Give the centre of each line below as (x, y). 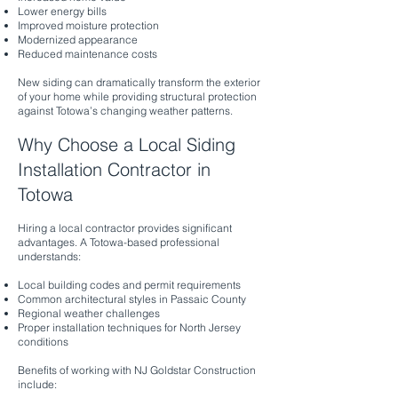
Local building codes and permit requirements (129, 285)
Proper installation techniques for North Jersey (129, 327)
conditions (43, 342)
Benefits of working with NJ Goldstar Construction (137, 370)
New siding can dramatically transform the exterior (139, 82)
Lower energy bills (62, 11)
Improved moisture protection (88, 25)
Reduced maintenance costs (88, 54)
